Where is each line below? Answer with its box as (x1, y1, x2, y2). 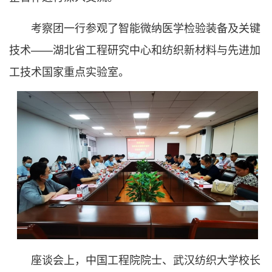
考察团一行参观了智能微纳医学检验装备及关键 (31, 19, 260, 35)
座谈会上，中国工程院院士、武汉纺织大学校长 (31, 251, 260, 268)
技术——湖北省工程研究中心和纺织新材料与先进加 (9, 41, 260, 57)
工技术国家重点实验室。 (9, 63, 129, 79)
